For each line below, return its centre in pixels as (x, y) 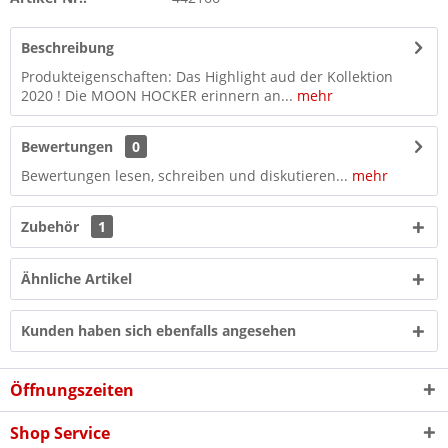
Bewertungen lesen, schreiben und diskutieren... (184, 175)
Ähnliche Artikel (76, 278)
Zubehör (52, 226)
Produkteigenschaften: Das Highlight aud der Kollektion (207, 76)
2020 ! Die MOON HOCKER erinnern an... (157, 95)
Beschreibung (67, 47)
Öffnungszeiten (72, 390)
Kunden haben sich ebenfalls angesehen (158, 330)
